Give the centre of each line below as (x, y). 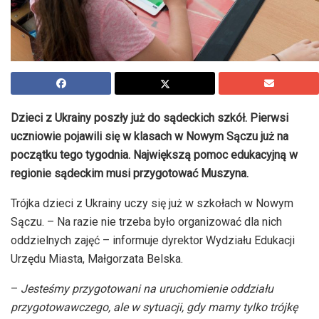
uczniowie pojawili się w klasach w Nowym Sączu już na (150, 137)
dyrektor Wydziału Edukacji (227, 241)
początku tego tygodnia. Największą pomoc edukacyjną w (154, 155)
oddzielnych (42, 241)
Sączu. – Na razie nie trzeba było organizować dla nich (146, 222)
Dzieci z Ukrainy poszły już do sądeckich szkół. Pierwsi (150, 118)
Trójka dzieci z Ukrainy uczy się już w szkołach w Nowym (152, 204)
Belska (164, 259)
